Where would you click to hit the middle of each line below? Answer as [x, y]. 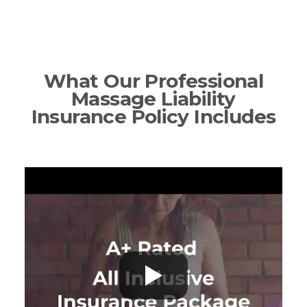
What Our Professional [153, 81]
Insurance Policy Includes [153, 117]
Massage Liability [153, 99]
